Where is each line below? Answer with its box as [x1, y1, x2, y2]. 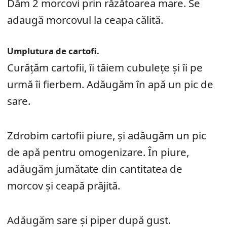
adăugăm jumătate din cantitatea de [7, 161, 182, 176]
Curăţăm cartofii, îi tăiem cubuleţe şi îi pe [7, 60, 203, 74]
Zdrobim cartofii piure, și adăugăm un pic [7, 128, 206, 142]
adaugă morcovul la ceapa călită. [7, 12, 163, 27]
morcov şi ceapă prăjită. [7, 178, 120, 193]
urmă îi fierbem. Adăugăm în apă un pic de [7, 77, 213, 91]
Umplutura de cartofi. [7, 45, 99, 57]
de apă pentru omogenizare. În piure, [7, 144, 189, 159]
